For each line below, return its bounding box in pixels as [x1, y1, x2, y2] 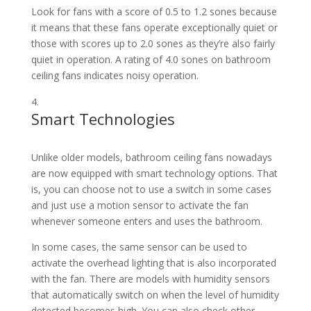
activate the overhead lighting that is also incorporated [31, 256, 276, 270]
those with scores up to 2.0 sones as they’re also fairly [31, 37, 275, 51]
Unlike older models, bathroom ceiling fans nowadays [31, 151, 272, 165]
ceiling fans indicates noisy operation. [31, 69, 199, 83]
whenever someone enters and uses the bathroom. [31, 215, 262, 228]
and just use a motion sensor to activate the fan [31, 199, 249, 212]
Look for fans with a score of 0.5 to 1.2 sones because [31, 5, 277, 19]
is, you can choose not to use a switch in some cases [31, 183, 271, 196]
